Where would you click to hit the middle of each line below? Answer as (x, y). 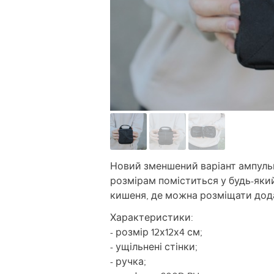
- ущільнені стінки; (154, 247)
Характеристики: (152, 217)
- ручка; (128, 261)
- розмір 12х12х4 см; (156, 232)
